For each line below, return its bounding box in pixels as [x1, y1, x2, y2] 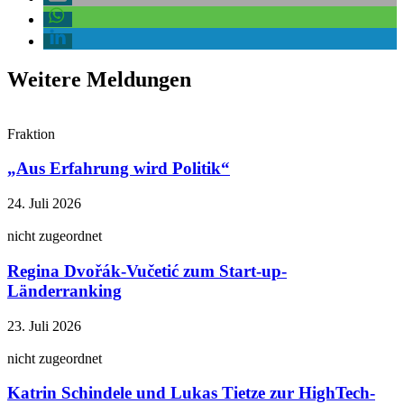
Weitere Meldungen [7, 67, 191, 91]
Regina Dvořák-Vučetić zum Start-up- [7, 261, 287, 280]
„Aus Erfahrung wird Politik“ [7, 159, 230, 179]
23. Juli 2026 [7, 317, 81, 334]
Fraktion [7, 125, 55, 142]
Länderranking [7, 280, 122, 300]
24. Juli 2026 [7, 196, 81, 212]
